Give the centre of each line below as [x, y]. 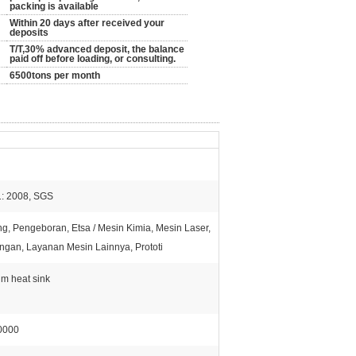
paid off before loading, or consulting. [93, 59]
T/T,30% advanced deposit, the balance [97, 49]
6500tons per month [55, 75]
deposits [29, 33]
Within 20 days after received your [87, 23]
